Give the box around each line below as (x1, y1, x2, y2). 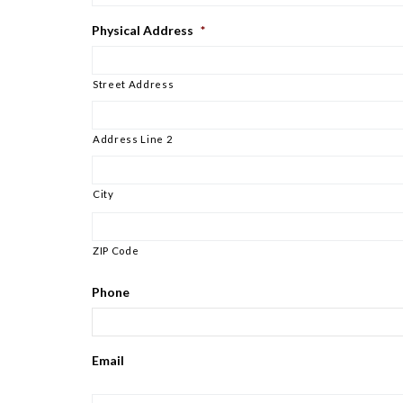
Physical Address (92, 22, 193, 39)
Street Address (93, 78, 175, 91)
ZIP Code (93, 245, 139, 257)
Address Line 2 (93, 133, 174, 146)
